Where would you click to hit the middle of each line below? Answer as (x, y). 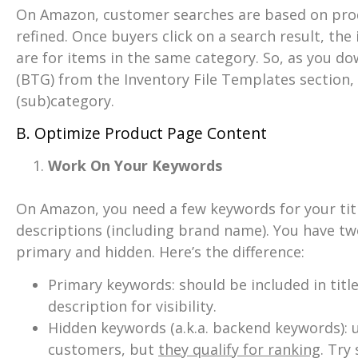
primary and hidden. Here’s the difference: (160, 251)
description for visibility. (132, 306)
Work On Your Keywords (135, 165)
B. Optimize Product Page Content (141, 133)
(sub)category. (65, 101)
